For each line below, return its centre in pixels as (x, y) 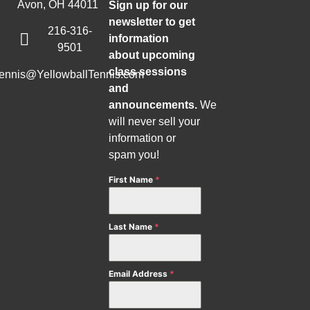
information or (143, 138)
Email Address (139, 274)
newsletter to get (152, 21)
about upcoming (152, 55)
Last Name (132, 227)
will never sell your (155, 121)
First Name (132, 180)
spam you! (134, 154)
